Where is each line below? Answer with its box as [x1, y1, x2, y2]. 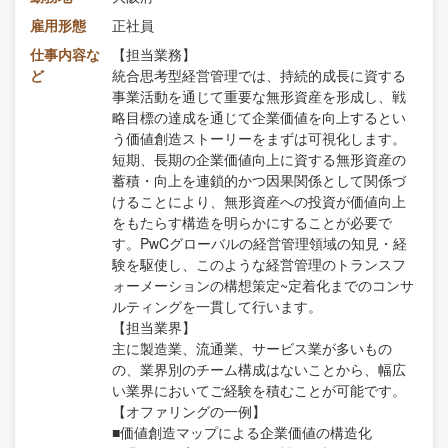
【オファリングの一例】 [112, 400, 266, 421]
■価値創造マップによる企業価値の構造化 [112, 421, 372, 442]
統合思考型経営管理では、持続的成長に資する [112, 64, 406, 85]
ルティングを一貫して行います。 [112, 295, 322, 316]
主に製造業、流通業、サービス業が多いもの [112, 337, 392, 358]
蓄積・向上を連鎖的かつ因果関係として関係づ [112, 169, 406, 190]
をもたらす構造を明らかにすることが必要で [112, 211, 392, 232]
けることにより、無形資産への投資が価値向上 [112, 190, 406, 211]
